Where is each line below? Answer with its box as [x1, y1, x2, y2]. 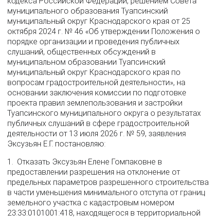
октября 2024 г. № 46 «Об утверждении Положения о [7, 27, 200, 36]
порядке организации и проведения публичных [7, 37, 180, 46]
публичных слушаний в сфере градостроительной [7, 119, 189, 128]
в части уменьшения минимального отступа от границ [7, 188, 205, 197]
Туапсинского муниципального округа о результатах [7, 109, 201, 118]
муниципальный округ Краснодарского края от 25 [7, 17, 190, 26]
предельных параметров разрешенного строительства [7, 178, 209, 187]
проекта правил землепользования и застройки [7, 98, 182, 108]
